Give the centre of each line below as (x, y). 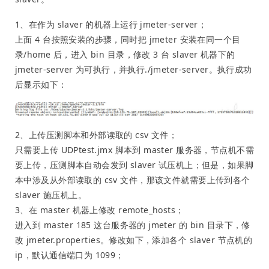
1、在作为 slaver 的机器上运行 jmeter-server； (111, 25)
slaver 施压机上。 (51, 195)
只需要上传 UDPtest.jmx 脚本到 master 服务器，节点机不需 (134, 150)
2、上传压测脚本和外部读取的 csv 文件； (96, 134)
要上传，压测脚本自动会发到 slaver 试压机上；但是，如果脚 (134, 165)
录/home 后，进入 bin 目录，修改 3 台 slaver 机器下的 (125, 55)
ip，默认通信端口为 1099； (70, 255)
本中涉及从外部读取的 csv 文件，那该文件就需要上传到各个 (133, 180)
